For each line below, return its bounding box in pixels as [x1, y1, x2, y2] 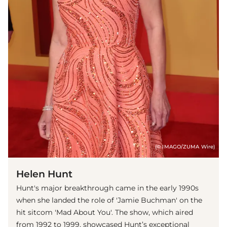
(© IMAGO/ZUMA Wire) [155, 143, 215, 149]
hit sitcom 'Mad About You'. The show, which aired [16, 207, 193, 217]
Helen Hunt [16, 167, 72, 180]
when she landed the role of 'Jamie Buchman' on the [16, 195, 202, 205]
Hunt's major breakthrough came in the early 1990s [16, 183, 199, 193]
